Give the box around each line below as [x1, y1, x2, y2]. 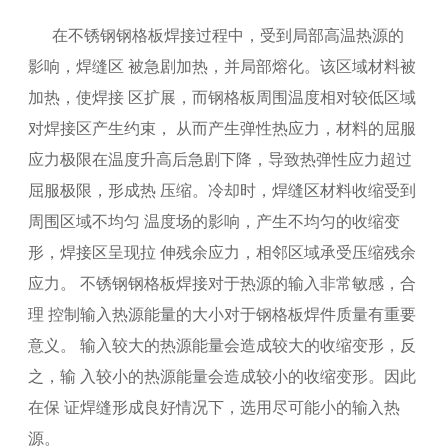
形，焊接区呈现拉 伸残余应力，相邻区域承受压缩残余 [28, 244, 417, 261]
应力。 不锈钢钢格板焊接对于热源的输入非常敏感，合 [28, 275, 417, 292]
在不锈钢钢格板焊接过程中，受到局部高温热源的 [28, 27, 405, 44]
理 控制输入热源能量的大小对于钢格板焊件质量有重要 [28, 306, 417, 323]
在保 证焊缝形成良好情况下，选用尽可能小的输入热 [28, 399, 401, 416]
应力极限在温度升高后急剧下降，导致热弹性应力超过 [28, 151, 413, 168]
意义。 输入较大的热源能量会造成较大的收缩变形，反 [28, 337, 417, 354]
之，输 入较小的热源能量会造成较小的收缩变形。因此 [28, 368, 417, 385]
